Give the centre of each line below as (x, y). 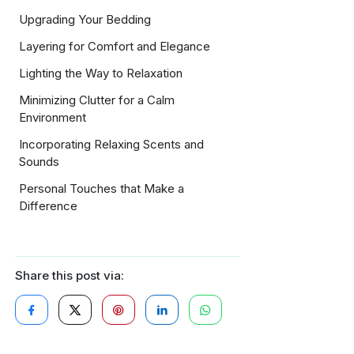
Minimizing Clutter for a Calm (97, 100)
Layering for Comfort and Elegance (115, 47)
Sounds (39, 162)
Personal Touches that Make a (102, 189)
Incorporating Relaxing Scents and (111, 145)
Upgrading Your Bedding (85, 20)
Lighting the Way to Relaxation (101, 73)
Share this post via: (70, 276)
